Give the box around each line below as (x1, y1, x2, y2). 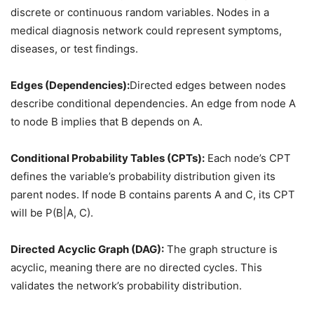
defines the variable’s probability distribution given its (11, 170, 275, 183)
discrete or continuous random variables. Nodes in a (11, 6, 269, 19)
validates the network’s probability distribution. (11, 279, 242, 292)
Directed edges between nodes (130, 78, 286, 92)
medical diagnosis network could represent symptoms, (11, 24, 282, 37)
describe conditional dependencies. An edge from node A (11, 97, 296, 110)
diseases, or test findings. (11, 42, 138, 55)
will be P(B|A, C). (11, 206, 93, 219)
